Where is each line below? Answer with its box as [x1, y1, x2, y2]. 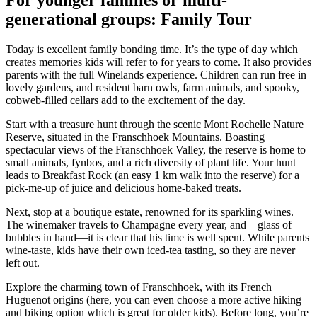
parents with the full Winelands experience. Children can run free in [6, 68, 306, 81]
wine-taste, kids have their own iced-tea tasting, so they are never [6, 243, 295, 256]
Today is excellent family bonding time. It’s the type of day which [6, 42, 298, 55]
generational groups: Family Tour [6, 9, 252, 28]
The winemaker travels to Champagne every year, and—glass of [6, 218, 292, 231]
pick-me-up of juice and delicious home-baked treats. [6, 181, 241, 194]
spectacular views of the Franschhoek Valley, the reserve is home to [6, 143, 306, 156]
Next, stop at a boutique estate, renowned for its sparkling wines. [6, 205, 294, 218]
